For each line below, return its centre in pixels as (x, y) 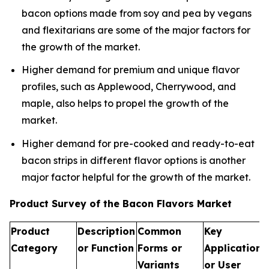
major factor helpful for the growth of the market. (136, 177)
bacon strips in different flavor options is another (134, 160)
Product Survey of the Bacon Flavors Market (122, 203)
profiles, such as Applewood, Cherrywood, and (129, 87)
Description (106, 231)
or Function (106, 248)
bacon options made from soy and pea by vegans (137, 13)
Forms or (160, 248)
